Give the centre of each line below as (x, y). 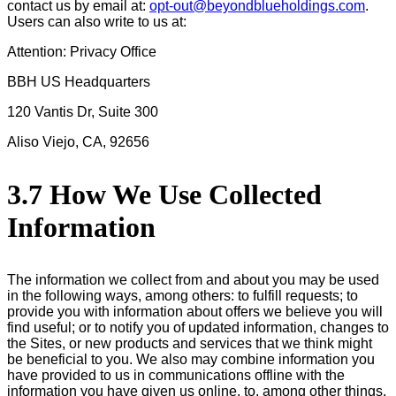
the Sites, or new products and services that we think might (190, 343)
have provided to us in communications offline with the (176, 375)
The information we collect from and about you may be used (193, 279)
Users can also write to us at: (97, 21)
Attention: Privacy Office (82, 51)
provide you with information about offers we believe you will (195, 311)
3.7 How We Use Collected (164, 194)
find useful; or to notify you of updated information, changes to (198, 327)
